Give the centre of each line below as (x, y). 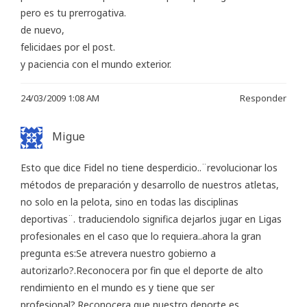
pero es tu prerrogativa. (73, 12)
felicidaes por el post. (68, 47)
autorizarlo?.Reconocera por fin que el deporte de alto (142, 270)
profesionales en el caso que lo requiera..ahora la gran (141, 236)
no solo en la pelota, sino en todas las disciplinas (130, 201)
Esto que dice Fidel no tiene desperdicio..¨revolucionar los (149, 167)
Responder (263, 98)
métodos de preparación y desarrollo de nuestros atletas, (150, 184)
